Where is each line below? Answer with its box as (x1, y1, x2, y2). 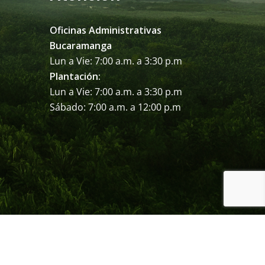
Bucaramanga (49, 39, 112, 52)
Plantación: (49, 70, 101, 83)
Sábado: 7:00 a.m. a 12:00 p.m (49, 101, 181, 114)
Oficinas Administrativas (49, 24, 161, 37)
